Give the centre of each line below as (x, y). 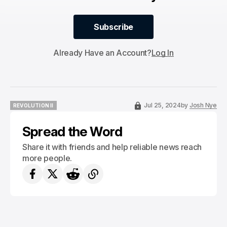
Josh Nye (203, 105)
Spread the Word (72, 131)
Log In (162, 53)
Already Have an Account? (102, 53)
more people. (47, 158)
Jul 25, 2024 (162, 105)
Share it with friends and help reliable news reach (112, 147)
